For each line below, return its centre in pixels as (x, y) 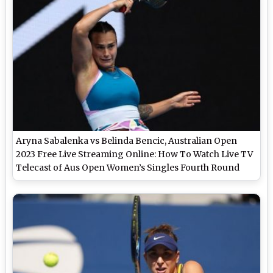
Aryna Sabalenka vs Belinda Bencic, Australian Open (127, 140)
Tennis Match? (47, 181)
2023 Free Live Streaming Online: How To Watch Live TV (135, 154)
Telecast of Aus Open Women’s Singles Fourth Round (128, 167)
